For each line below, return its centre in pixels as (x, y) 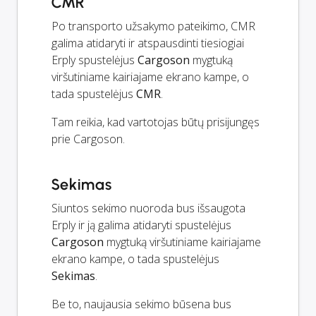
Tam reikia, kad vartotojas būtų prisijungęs (156, 122)
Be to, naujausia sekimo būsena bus (141, 304)
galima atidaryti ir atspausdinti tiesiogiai (148, 43)
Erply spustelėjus (95, 60)
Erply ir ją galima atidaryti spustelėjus (141, 225)
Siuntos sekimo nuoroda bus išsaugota (148, 208)
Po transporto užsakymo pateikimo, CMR (153, 26)
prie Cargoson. (88, 139)
